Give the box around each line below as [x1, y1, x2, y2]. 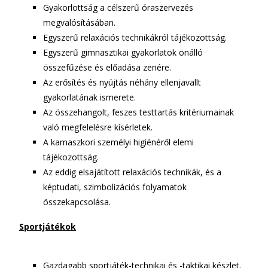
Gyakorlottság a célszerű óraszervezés [43, 2, 193, 13]
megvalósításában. [43, 17, 115, 28]
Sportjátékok [19, 221, 76, 232]
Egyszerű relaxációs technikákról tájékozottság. [43, 32, 227, 43]
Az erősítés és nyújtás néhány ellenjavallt [43, 77, 201, 88]
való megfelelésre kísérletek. [43, 121, 153, 133]
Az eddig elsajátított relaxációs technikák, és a [43, 166, 221, 178]
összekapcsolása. [43, 196, 111, 208]
